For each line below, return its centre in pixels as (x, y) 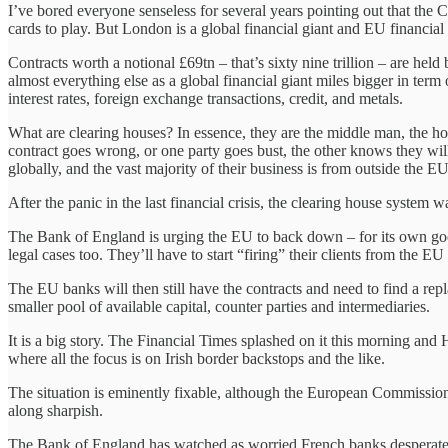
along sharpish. (55, 410)
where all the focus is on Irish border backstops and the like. (196, 358)
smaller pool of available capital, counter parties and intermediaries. (219, 306)
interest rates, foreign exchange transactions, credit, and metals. (205, 98)
